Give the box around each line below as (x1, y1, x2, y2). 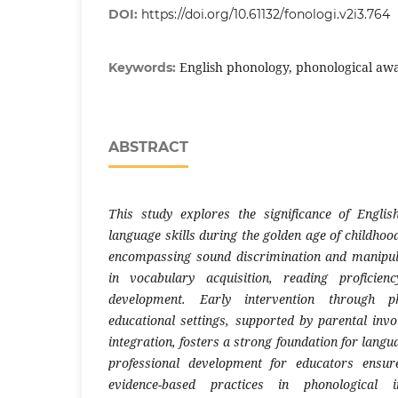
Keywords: (108, 59, 179, 76)
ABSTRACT (108, 138, 188, 155)
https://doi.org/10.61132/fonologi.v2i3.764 (141, 5, 390, 22)
